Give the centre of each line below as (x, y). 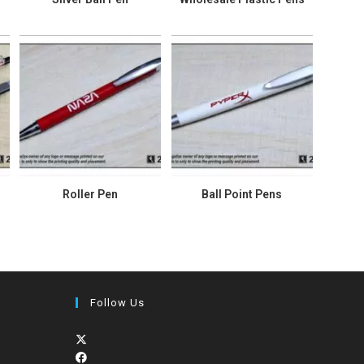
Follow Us (118, 303)
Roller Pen (91, 195)
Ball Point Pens (242, 195)
